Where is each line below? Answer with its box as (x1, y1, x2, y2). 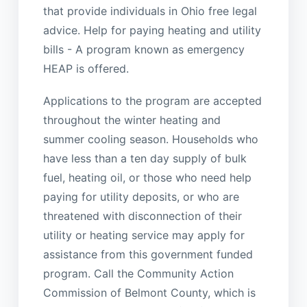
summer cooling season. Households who (42, 132, 258, 146)
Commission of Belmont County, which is (42, 285, 256, 299)
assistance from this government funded (42, 247, 253, 261)
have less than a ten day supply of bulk (42, 151, 247, 165)
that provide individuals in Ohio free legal (42, 4, 257, 19)
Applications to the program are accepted (42, 93, 262, 108)
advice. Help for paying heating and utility (42, 23, 261, 38)
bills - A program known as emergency (42, 42, 245, 57)
